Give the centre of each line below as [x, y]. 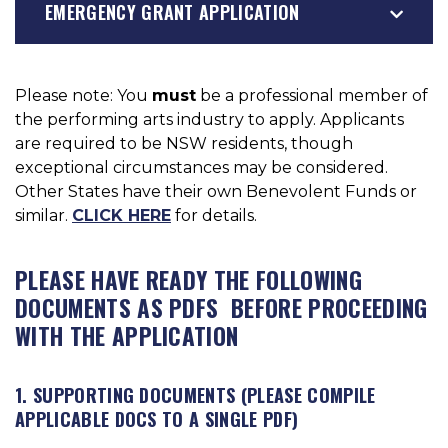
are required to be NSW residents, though [184, 143]
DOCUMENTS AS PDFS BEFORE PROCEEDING [221, 307]
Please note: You [83, 95]
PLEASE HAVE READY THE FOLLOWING [188, 279]
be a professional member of [312, 95]
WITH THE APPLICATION [127, 335]
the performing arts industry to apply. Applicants [209, 119]
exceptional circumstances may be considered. [201, 167]
